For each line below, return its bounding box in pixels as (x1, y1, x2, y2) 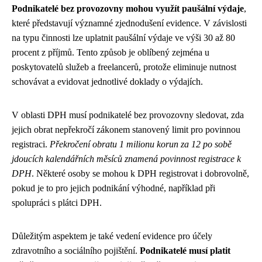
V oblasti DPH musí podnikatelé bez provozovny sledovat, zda (12, 110, 244, 120)
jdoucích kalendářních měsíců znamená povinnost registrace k (12, 154, 241, 164)
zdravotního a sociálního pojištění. (12, 246, 140, 256)
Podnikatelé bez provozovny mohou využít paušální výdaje (12, 4, 244, 13)
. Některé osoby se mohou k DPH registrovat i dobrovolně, (32, 168, 249, 178)
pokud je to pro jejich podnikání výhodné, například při (12, 183, 215, 193)
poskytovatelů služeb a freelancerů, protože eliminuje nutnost (12, 62, 236, 72)
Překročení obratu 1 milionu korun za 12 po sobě (50, 139, 232, 149)
